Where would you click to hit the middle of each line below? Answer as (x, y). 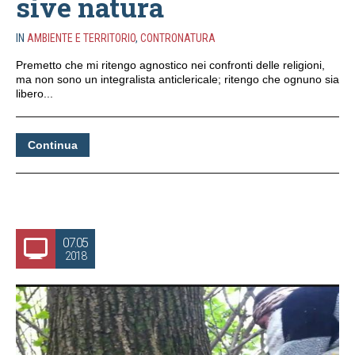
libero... (34, 94)
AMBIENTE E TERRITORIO (81, 38)
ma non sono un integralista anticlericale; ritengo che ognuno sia (177, 80)
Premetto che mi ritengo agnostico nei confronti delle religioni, (170, 65)
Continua (53, 145)
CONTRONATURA (178, 38)
